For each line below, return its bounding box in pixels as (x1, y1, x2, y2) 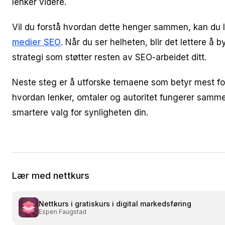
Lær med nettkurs (12, 170, 89, 181)
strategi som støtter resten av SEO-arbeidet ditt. (12, 52, 206, 62)
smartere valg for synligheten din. (12, 107, 148, 118)
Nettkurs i (39, 199, 75, 208)
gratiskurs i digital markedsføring (75, 199, 191, 208)
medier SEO (12, 37, 61, 47)
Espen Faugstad (39, 208, 86, 215)
